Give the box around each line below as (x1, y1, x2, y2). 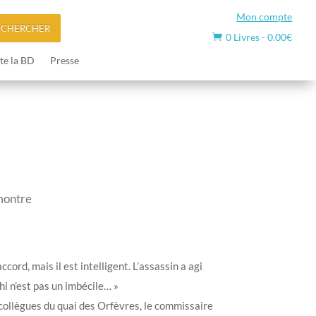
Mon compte (236, 11, 293, 23)
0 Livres (226, 31, 260, 43)
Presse (49, 54, 79, 66)
